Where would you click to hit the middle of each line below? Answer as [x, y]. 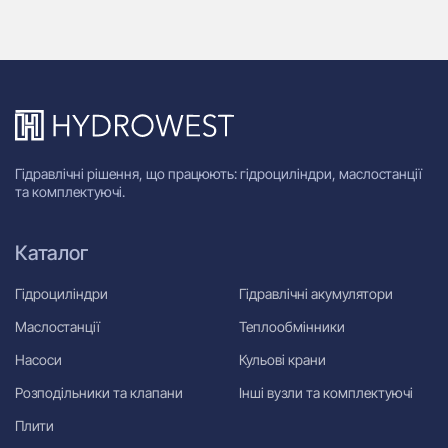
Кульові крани [282, 359]
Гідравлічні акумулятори [315, 293]
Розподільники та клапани [99, 392]
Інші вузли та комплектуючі [325, 392]
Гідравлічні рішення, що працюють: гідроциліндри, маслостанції [218, 173]
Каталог [51, 252]
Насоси [38, 359]
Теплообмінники [291, 326]
